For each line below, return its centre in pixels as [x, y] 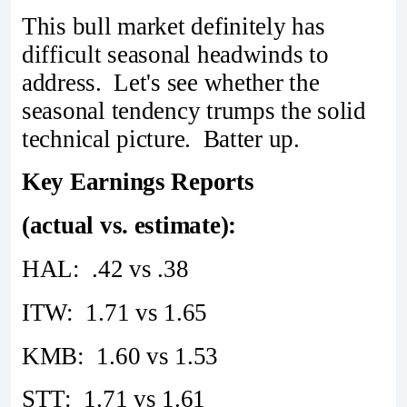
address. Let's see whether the [171, 82]
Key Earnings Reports [138, 182]
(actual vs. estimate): [129, 226]
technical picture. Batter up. [161, 139]
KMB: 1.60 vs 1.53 [120, 356]
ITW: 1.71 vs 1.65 [115, 312]
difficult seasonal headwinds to [175, 54]
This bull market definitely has [174, 26]
